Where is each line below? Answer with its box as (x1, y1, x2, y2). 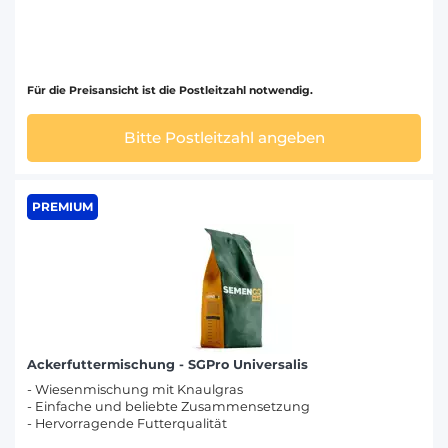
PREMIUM (31, 198, 93, 214)
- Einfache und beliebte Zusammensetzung (27, 398, 310, 414)
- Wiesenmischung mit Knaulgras (27, 381, 243, 397)
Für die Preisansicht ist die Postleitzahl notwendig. (27, 83, 313, 97)
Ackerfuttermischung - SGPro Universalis (27, 356, 308, 372)
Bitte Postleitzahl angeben (123, 127, 325, 147)
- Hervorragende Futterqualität (27, 415, 227, 431)
